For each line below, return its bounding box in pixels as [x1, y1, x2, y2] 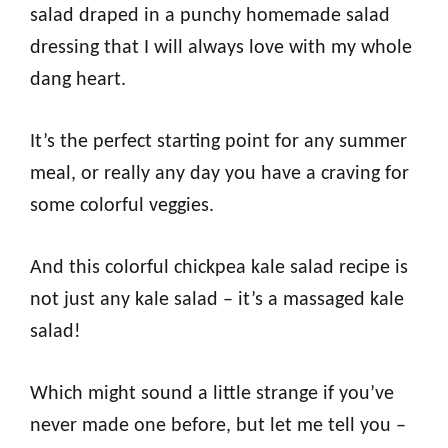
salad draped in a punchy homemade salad [30, 6, 390, 27]
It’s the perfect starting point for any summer [30, 132, 407, 153]
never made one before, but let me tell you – [30, 416, 406, 437]
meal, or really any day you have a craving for [30, 164, 409, 185]
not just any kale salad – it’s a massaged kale [30, 290, 404, 311]
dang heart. [30, 70, 126, 91]
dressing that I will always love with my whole [30, 38, 412, 59]
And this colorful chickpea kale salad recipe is [30, 258, 408, 279]
